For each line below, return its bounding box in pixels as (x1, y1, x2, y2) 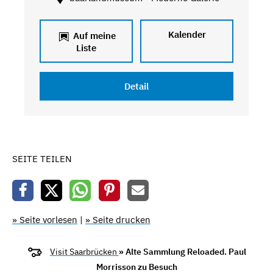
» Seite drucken (85, 213, 151, 225)
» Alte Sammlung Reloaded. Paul (118, 246, 246, 257)
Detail (124, 80, 149, 92)
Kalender (168, 29, 206, 40)
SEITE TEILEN (12, 153, 72, 165)
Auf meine (70, 29, 116, 41)
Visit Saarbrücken (49, 246, 119, 257)
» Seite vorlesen (12, 213, 77, 225)
